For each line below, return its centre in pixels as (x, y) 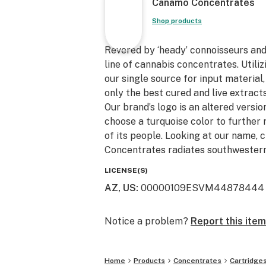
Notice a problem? (146, 221)
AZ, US (120, 188)
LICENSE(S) (126, 170)
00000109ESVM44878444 (202, 188)
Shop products (177, 21)
